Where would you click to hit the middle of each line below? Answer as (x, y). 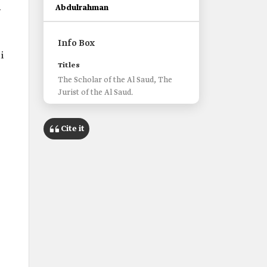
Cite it (73, 129)
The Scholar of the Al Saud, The (115, 80)
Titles (69, 66)
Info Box (76, 44)
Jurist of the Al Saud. (95, 93)
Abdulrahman (82, 8)
